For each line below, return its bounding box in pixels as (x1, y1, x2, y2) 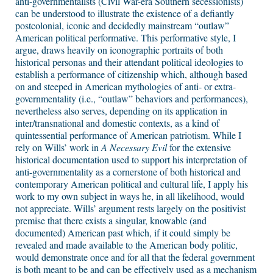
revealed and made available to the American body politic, (15, 238, 238, 252)
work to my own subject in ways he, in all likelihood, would (15, 190, 244, 203)
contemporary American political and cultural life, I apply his (15, 177, 248, 191)
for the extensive (167, 141, 231, 154)
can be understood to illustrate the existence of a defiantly (15, 7, 234, 20)
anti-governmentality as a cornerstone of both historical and (15, 165, 241, 179)
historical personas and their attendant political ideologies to (15, 55, 243, 69)
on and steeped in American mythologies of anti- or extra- (15, 80, 236, 93)
